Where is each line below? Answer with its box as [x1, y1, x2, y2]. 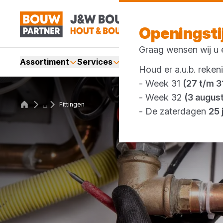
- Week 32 [139, 92, 184, 103]
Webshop [177, 57, 214, 67]
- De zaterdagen [139, 106, 209, 116]
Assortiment [20, 57, 69, 67]
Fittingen [59, 101, 85, 108]
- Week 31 [139, 78, 183, 89]
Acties [151, 57, 177, 67]
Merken [120, 57, 151, 67]
